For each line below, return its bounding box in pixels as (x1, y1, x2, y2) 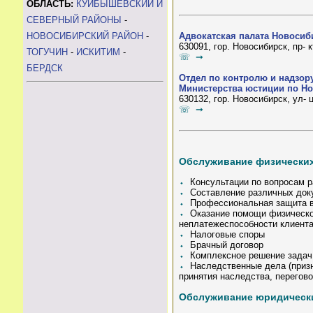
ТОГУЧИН (27, 47, 68, 57)
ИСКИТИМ (76, 47, 120, 57)
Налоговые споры (184, 229, 265, 240)
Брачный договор (184, 240, 263, 251)
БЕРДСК (27, 63, 63, 73)
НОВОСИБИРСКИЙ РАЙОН (27, 31, 143, 41)
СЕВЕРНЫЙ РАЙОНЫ (27, 15, 122, 25)
